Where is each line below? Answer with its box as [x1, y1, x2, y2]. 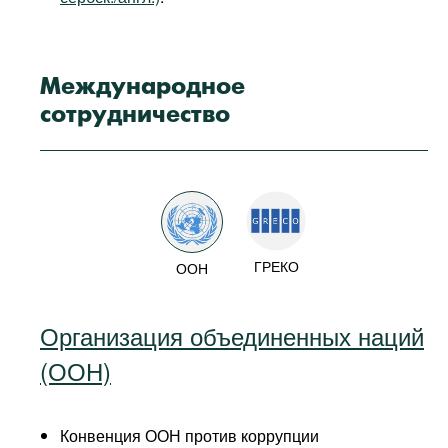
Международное [40, 76, 245, 99]
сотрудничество [40, 104, 230, 127]
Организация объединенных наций [40, 318, 424, 353]
